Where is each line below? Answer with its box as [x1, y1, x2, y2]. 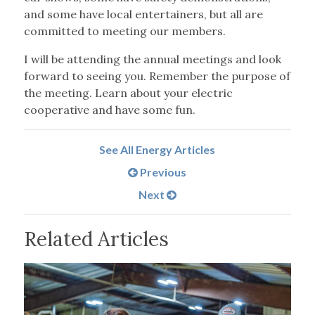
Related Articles [23, 226, 169, 252]
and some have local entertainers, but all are [23, 7, 263, 22]
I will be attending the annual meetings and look [23, 52, 281, 67]
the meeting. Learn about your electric [23, 86, 233, 101]
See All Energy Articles [99, 143, 216, 157]
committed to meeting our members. [23, 24, 226, 39]
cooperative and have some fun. [23, 103, 195, 117]
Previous [138, 165, 187, 179]
